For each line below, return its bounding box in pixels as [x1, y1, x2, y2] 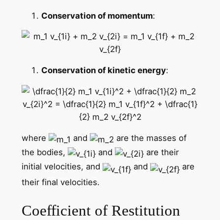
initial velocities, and [21, 161, 103, 171]
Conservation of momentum [41, 10, 153, 21]
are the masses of [113, 133, 187, 143]
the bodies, [21, 147, 68, 157]
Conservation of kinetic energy [41, 65, 166, 76]
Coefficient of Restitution [21, 201, 180, 219]
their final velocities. [21, 177, 100, 187]
